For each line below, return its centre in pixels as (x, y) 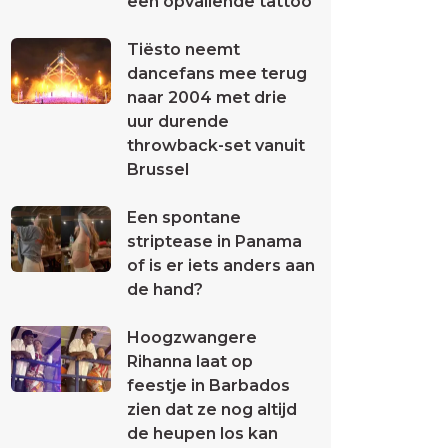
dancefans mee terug (217, 73)
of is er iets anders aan (221, 265)
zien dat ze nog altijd (212, 409)
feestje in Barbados (208, 385)
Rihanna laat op (190, 361)
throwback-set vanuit (216, 145)
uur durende (178, 121)
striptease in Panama (214, 241)
